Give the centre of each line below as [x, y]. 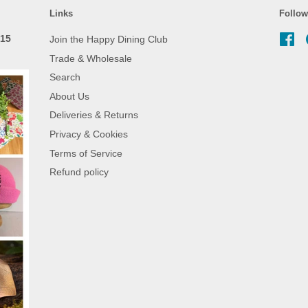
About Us [70, 96]
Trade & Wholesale [91, 58]
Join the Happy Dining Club [109, 39]
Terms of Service [86, 153]
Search [65, 77]
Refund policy [79, 172]
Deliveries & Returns [94, 115]
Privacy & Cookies [89, 134]
